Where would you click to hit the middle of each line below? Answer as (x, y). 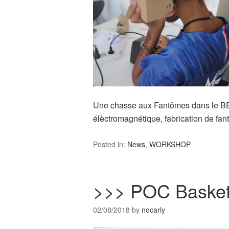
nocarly (153, 210)
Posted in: (110, 144)
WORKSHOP (170, 144)
